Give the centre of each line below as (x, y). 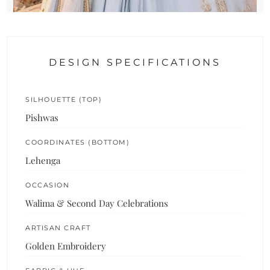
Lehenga (43, 160)
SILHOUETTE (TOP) (64, 99)
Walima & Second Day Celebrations (97, 203)
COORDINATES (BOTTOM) (78, 142)
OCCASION (48, 185)
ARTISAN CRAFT (58, 228)
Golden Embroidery (66, 246)
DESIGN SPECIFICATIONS (135, 62)
